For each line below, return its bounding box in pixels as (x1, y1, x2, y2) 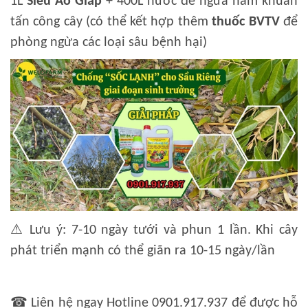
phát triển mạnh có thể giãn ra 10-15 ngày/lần (10, 243, 275, 258)
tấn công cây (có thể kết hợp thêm (10, 14, 212, 29)
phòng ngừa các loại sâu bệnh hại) (10, 35, 210, 49)
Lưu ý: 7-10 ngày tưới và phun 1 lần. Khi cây (24, 223, 298, 237)
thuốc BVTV (212, 14, 280, 29)
